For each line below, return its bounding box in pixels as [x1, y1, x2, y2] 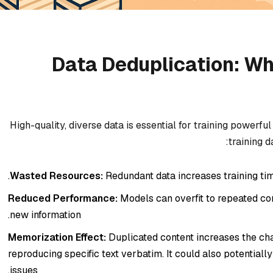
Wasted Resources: [10, 169, 103, 183]
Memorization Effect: [8, 231, 106, 244]
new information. [10, 208, 81, 222]
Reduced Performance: [8, 192, 118, 205]
